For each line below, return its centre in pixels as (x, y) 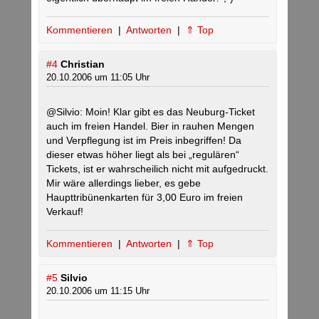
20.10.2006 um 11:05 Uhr (98, 77)
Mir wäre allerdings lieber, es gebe (124, 183)
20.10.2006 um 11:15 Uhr (98, 291)
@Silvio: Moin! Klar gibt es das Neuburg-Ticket (151, 112)
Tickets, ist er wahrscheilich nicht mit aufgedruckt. (157, 169)
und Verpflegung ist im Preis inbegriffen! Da (144, 140)
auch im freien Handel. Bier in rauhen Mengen (150, 126)
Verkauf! (65, 211)
